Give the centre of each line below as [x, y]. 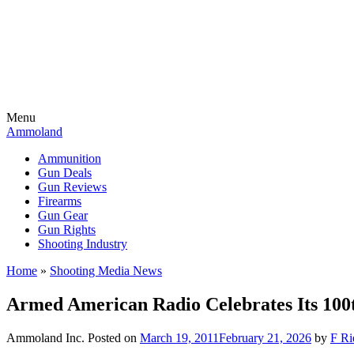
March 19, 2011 [179, 337]
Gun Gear [63, 215]
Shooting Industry [83, 244]
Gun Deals [65, 173]
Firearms [60, 201]
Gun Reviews [72, 187]
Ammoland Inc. [45, 337]
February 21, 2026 [265, 337]
